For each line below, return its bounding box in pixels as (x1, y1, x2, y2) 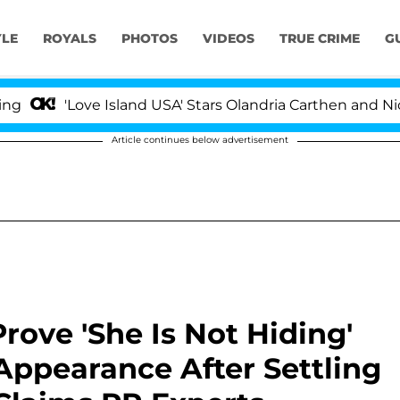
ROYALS (42, 30, 96, 47)
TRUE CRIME (279, 30, 360, 47)
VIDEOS (202, 30, 254, 47)
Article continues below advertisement (112, 134, 288, 146)
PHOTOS (121, 30, 178, 47)
